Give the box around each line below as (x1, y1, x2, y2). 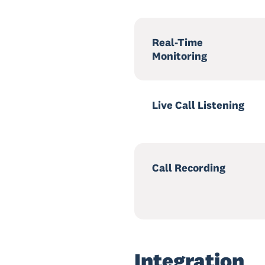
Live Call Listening (152, 98, 244, 112)
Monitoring (152, 49, 207, 63)
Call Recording (152, 161, 225, 174)
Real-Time (152, 35, 203, 49)
